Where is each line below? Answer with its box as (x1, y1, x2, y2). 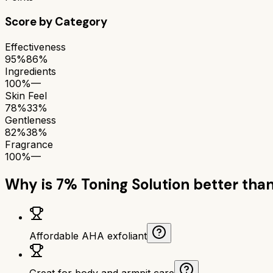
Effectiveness (5, 40, 66, 53)
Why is (5, 174, 56, 194)
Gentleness (5, 113, 56, 126)
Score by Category (5, 14, 107, 30)
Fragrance (5, 138, 53, 151)
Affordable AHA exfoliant (29, 229, 147, 242)
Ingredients (5, 65, 56, 77)
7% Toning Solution (56, 174, 190, 194)
